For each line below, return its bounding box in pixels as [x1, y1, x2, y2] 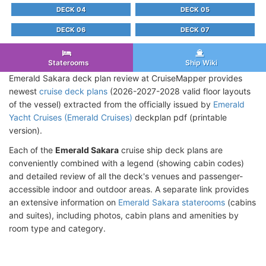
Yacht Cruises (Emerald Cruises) [9, 112, 132, 122]
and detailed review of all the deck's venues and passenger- [9, 170, 243, 181]
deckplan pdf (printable [132, 112, 227, 122]
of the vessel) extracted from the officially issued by [9, 99, 213, 109]
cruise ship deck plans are [119, 144, 223, 155]
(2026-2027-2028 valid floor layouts [107, 85, 251, 96]
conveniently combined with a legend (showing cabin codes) [9, 157, 244, 168]
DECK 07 [180, 26, 210, 34]
